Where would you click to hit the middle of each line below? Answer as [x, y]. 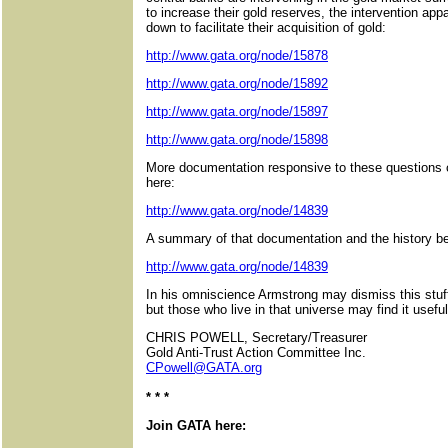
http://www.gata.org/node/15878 [237, 55]
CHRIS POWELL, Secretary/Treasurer [256, 337]
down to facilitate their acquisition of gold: [266, 27]
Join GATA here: [196, 425]
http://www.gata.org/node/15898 [237, 139]
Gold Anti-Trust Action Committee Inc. [256, 352]
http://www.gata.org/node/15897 [237, 111]
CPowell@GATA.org [204, 367]
